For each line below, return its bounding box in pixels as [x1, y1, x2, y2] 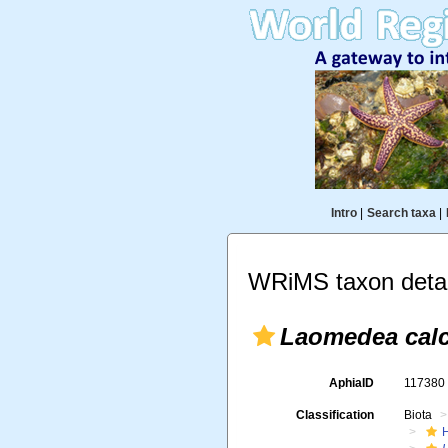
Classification [296, 408, 375, 422]
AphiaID [329, 376, 375, 390]
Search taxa [366, 206, 436, 220]
